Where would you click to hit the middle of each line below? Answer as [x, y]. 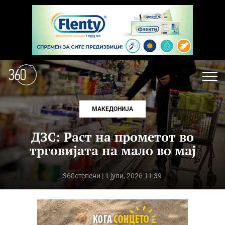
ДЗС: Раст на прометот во [113, 137]
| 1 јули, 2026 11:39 [131, 176]
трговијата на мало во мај [113, 150]
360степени [82, 176]
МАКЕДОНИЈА [113, 109]
